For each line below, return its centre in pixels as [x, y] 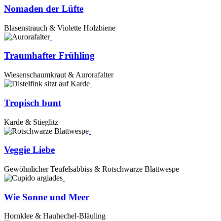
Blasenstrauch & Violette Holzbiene [60, 28]
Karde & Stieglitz [31, 122]
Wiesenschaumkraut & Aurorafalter [59, 75]
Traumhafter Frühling [49, 56]
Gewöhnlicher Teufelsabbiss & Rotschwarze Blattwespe [92, 169]
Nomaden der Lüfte [44, 9]
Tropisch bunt [33, 103]
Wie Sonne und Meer [47, 197]
